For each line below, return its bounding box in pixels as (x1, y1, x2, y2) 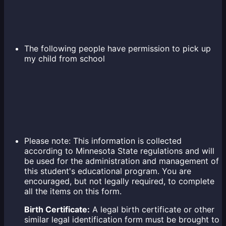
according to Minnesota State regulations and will (24, 146, 214, 156)
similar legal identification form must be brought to (24, 214, 219, 225)
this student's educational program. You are (24, 166, 191, 177)
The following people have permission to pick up (24, 43, 211, 54)
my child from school (24, 53, 105, 64)
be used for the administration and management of (24, 156, 219, 166)
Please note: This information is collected (24, 136, 182, 146)
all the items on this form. (24, 186, 124, 197)
